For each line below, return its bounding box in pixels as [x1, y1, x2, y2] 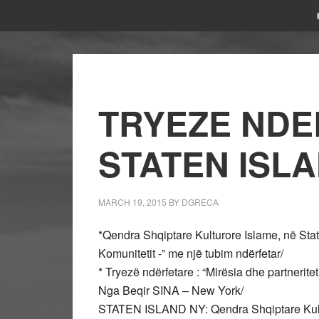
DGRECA [182, 196, 219, 208]
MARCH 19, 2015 [98, 196, 167, 208]
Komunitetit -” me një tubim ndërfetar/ [98, 245, 283, 261]
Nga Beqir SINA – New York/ [98, 282, 244, 298]
